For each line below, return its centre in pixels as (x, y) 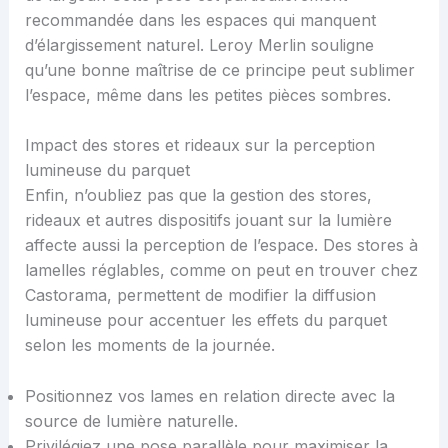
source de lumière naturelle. (131, 420)
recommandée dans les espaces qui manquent (200, 19)
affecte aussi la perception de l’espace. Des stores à (221, 245)
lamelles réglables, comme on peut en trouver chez (221, 270)
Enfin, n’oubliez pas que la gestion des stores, (198, 195)
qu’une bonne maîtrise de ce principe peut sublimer (219, 69)
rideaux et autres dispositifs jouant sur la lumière (208, 220)
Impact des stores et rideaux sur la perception (199, 145)
